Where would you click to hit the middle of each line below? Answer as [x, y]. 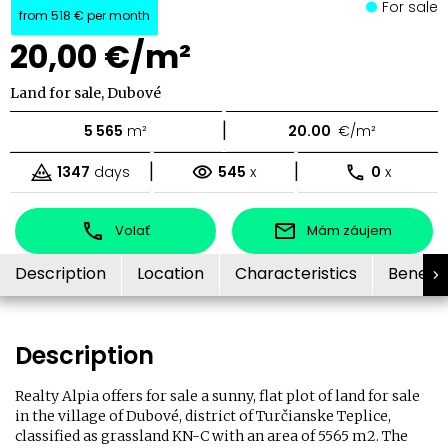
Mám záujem [349, 230]
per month [117, 16]
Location [170, 274]
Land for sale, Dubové [85, 92]
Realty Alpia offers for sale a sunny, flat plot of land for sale [217, 396]
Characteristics [296, 274]
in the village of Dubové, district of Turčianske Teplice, [203, 416]
